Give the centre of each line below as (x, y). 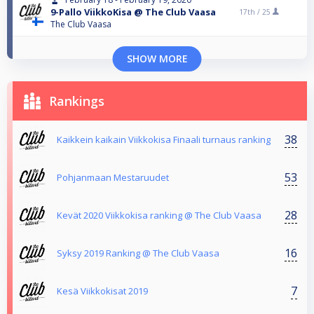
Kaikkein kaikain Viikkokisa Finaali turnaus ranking (164, 140)
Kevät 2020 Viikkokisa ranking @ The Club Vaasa (159, 216)
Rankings (77, 101)
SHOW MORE (157, 59)
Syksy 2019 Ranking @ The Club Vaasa (138, 253)
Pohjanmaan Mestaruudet (113, 178)
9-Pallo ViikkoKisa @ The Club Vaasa (133, 12)
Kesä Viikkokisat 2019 (102, 291)
